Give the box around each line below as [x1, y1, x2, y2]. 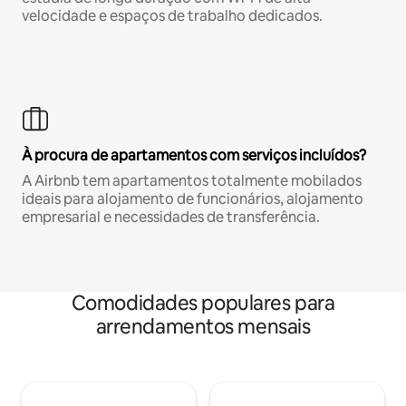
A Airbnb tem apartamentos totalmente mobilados [22, 171, 362, 191]
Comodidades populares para [71, 290, 335, 317]
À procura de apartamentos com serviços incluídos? [22, 146, 366, 166]
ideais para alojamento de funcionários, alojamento [22, 189, 363, 209]
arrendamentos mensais [95, 314, 311, 341]
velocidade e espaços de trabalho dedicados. [22, 6, 323, 26]
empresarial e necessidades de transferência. [22, 208, 320, 227]
